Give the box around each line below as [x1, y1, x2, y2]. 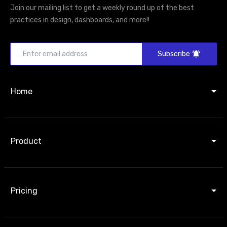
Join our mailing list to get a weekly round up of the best [10, 3, 194, 12]
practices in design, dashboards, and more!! [10, 15, 149, 24]
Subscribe [158, 49, 190, 58]
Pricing [11, 185, 37, 196]
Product [11, 136, 42, 146]
